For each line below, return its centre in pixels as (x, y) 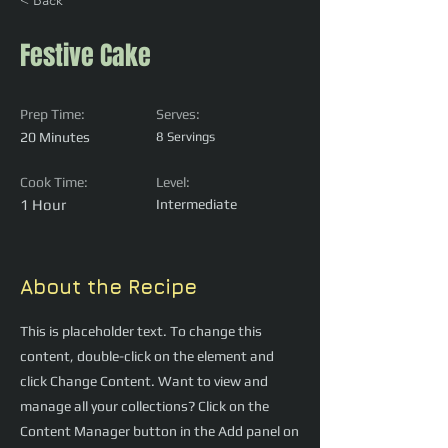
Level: (173, 182)
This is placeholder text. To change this (141, 331)
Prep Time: (52, 114)
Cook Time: (54, 182)
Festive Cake (85, 56)
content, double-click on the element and (147, 356)
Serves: (178, 114)
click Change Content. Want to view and (144, 381)
